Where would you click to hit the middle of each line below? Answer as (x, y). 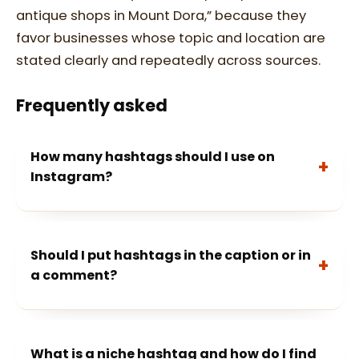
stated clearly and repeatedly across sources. (168, 61)
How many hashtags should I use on (153, 157)
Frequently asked (92, 105)
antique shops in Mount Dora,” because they (161, 16)
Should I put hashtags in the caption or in (171, 255)
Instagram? (71, 177)
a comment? (74, 275)
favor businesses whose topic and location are (171, 38)
